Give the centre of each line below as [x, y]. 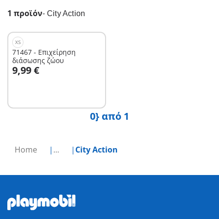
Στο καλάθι [38, 65]
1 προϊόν [25, 13]
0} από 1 [109, 116]
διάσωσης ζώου [38, 61]
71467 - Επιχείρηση [44, 52]
